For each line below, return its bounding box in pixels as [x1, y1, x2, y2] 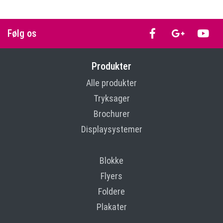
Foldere [98, 186, 125, 197]
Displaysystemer [81, 123, 142, 134]
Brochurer [93, 108, 130, 119]
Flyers [101, 170, 122, 181]
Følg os [7, 27, 36, 40]
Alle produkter [86, 77, 137, 88]
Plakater [96, 201, 127, 212]
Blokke [100, 155, 123, 166]
